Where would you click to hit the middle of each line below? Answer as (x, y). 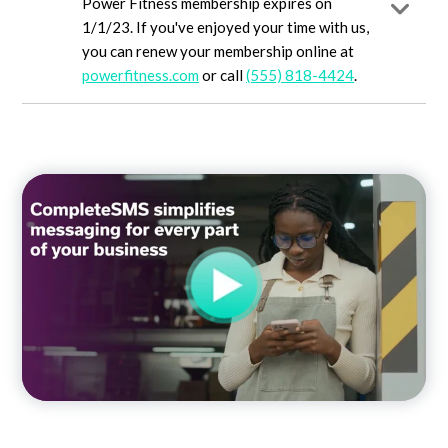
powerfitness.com (140, 74)
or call (222, 74)
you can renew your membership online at (218, 50)
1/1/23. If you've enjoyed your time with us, (225, 26)
